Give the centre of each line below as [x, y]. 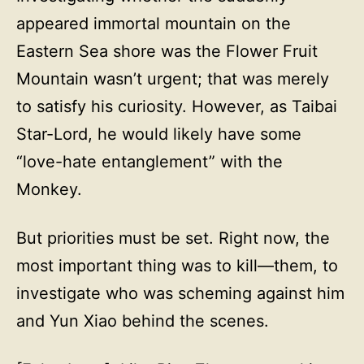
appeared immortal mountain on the [154, 24]
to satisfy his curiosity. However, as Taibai [177, 106]
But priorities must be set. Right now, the [173, 238]
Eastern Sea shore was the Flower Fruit [167, 51]
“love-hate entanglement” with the [149, 162]
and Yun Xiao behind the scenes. [143, 321]
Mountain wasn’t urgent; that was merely [173, 79]
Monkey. [49, 189]
